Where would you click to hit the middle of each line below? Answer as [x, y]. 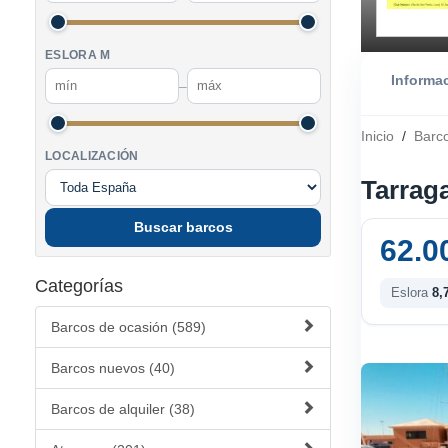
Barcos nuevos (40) [113, 368]
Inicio [377, 136]
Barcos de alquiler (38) [123, 409]
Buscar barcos [183, 227]
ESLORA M [78, 55]
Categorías [79, 286]
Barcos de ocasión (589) [128, 327]
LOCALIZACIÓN [92, 156]
